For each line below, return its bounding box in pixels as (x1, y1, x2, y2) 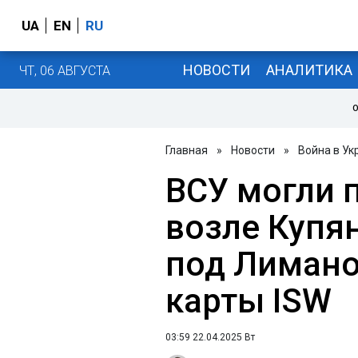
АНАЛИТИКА (265, 61, 352, 78)
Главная (165, 144, 208, 157)
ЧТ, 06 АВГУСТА (19, 62, 110, 78)
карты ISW (165, 281, 332, 320)
